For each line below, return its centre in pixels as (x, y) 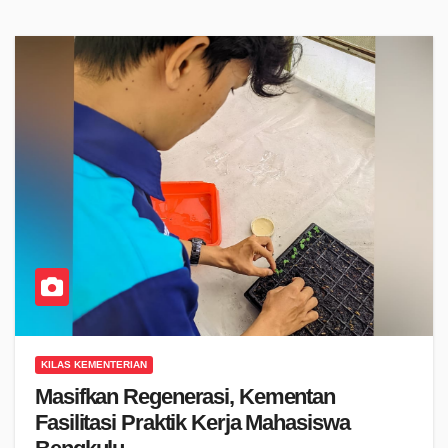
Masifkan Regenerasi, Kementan (185, 397)
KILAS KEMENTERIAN (94, 365)
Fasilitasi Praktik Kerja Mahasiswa (192, 423)
